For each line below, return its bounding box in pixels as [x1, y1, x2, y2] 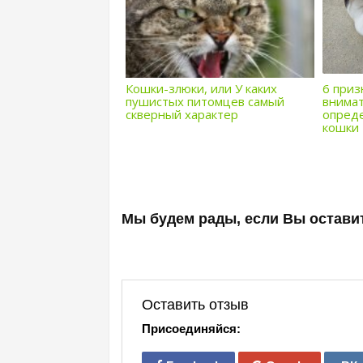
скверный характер [126, 106, 239, 122]
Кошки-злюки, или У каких [126, 80, 278, 96]
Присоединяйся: [142, 322, 241, 335]
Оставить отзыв [142, 297, 249, 313]
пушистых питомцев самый [126, 93, 285, 109]
